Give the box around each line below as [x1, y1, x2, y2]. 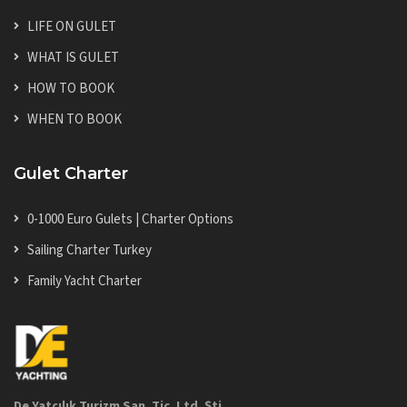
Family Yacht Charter [27, 272, 142, 292]
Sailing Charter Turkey [27, 241, 152, 261]
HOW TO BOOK [27, 79, 114, 99]
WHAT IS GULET [27, 48, 119, 68]
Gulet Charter [14, 164, 128, 184]
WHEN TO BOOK [27, 110, 122, 130]
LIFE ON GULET [27, 17, 116, 37]
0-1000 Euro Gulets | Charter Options [27, 210, 233, 230]
